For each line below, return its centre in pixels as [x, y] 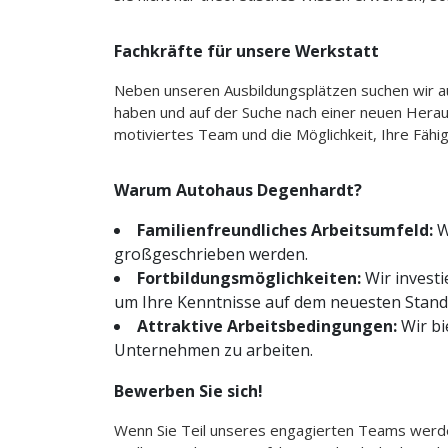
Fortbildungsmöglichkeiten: [249, 278]
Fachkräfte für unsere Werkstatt [246, 51]
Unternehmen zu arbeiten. [213, 350]
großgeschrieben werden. [211, 254]
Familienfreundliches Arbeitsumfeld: [285, 230]
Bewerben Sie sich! [188, 391]
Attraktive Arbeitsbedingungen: [267, 326]
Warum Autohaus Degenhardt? [238, 190]
